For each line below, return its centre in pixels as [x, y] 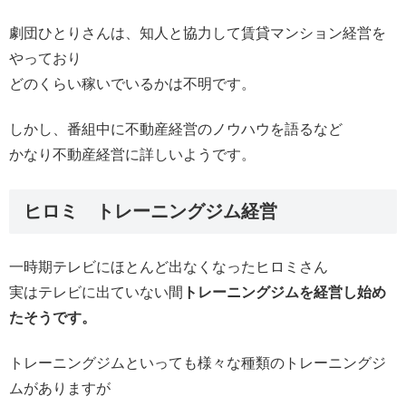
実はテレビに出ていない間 [96, 292]
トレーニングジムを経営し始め [285, 292]
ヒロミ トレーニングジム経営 [150, 212]
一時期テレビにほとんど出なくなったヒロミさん [169, 266]
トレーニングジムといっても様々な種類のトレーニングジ [198, 362]
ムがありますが [60, 388]
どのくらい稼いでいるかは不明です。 [132, 83]
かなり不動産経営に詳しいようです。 [132, 155]
